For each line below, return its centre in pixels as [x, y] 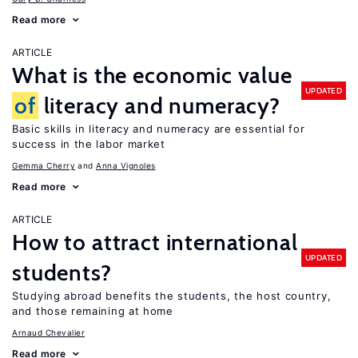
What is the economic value [152, 75]
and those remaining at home [93, 311]
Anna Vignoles [126, 165]
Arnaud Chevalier [48, 332]
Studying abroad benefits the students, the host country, [172, 296]
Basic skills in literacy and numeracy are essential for [159, 129]
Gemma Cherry [44, 165]
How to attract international [155, 242]
